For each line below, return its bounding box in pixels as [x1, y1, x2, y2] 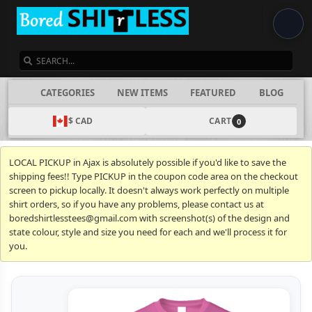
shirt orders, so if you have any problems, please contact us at [9, 198, 264, 210]
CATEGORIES [40, 86, 95, 99]
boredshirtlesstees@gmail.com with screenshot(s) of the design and [9, 212, 290, 224]
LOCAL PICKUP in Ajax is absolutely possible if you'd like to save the [9, 156, 286, 169]
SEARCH [155, 37, 190, 49]
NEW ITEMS [117, 86, 168, 99]
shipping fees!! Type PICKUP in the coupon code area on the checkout [9, 170, 298, 182]
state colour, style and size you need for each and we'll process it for [9, 226, 287, 238]
